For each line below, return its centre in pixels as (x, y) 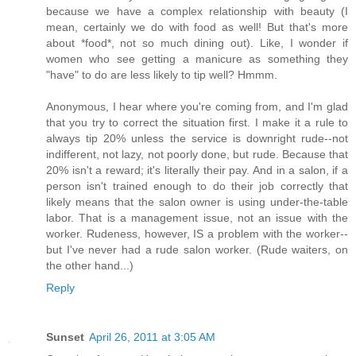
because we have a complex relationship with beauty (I (197, 11)
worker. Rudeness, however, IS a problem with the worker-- (197, 233)
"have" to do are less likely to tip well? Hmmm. (162, 74)
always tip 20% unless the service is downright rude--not (197, 138)
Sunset (65, 337)
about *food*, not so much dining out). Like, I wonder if (197, 43)
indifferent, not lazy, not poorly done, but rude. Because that (197, 154)
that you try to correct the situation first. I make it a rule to (197, 122)
